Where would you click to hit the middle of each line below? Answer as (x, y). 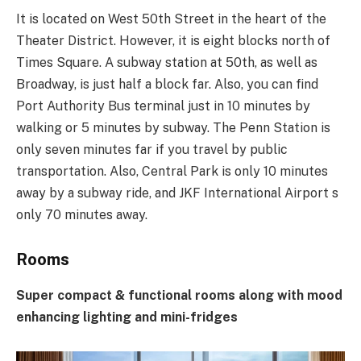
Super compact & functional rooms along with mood (179, 295)
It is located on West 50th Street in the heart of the (171, 19)
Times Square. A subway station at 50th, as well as (167, 62)
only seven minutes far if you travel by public (152, 149)
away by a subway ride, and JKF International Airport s (177, 193)
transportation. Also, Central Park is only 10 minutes (172, 171)
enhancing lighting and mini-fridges (127, 317)
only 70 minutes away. (82, 214)
